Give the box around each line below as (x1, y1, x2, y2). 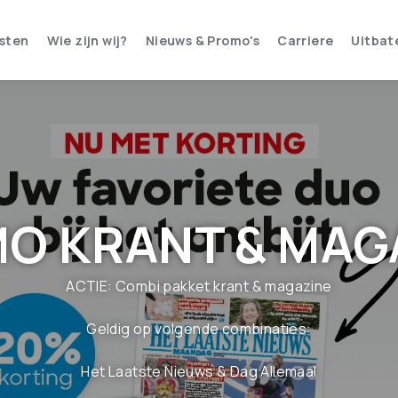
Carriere (277, 31, 334, 49)
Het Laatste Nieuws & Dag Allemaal (81, 362, 317, 381)
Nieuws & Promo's (145, 31, 260, 49)
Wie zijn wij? (46, 31, 128, 49)
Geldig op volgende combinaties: (86, 319, 312, 338)
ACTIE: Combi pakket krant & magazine (66, 276, 332, 296)
